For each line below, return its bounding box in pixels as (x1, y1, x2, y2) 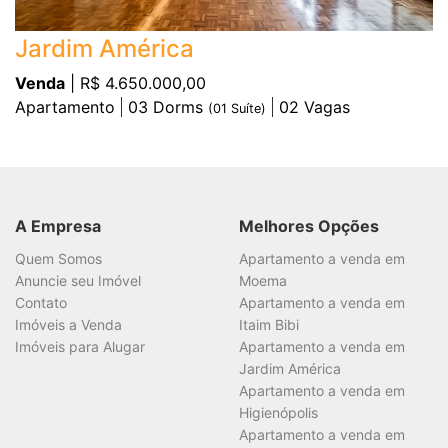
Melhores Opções (239, 216, 379, 236)
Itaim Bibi (239, 316, 299, 333)
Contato (15, 294, 67, 311)
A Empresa (15, 216, 101, 236)
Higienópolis (239, 404, 318, 421)
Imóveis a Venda (15, 316, 122, 333)
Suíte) (227, 101, 266, 116)
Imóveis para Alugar (15, 338, 145, 355)
